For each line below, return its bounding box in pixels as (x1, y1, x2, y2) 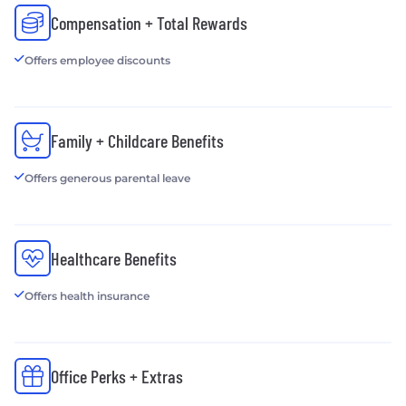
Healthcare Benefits (51, 246, 177, 269)
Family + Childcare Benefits (51, 129, 224, 151)
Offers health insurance (24, 288, 150, 303)
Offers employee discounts (24, 53, 170, 67)
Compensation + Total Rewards (51, 11, 247, 34)
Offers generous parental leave (24, 170, 190, 185)
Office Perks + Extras (51, 364, 183, 387)
